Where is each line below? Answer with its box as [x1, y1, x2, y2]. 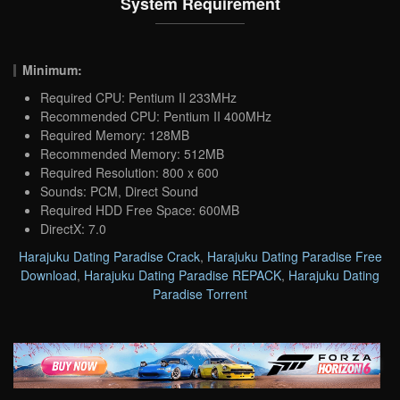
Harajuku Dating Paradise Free [206, 246, 382, 265]
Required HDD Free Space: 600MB [40, 200, 239, 219]
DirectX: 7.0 [40, 219, 106, 237]
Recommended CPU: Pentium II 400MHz [40, 106, 271, 125]
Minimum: [22, 60, 83, 79]
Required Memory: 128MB [40, 125, 189, 144]
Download [21, 265, 77, 284]
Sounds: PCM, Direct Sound [40, 181, 198, 200]
